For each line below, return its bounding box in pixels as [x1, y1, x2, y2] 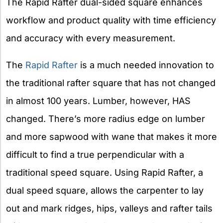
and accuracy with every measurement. [6, 32, 175, 43]
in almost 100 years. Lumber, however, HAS [6, 95, 191, 106]
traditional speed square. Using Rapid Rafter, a [6, 167, 203, 178]
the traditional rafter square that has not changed [6, 77, 216, 88]
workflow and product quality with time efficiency [6, 14, 216, 25]
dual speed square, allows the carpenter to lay [6, 185, 204, 196]
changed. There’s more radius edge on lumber [6, 113, 205, 124]
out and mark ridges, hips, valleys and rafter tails [6, 203, 213, 214]
